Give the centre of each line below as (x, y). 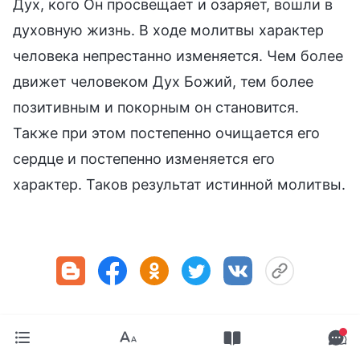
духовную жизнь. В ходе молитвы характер (168, 30)
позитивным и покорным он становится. (156, 107)
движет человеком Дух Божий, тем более (163, 81)
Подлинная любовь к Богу (233, 344)
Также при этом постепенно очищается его (166, 133)
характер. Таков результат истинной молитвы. (179, 184)
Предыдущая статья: (82, 344)
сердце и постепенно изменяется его (144, 158)
